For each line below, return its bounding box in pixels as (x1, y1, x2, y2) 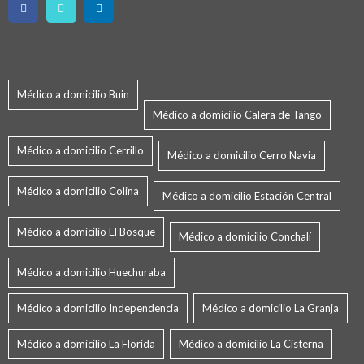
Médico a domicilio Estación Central (162, 189, 331, 203)
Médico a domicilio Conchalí (179, 230, 311, 244)
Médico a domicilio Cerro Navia (167, 149, 316, 162)
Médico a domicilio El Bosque (17, 225, 155, 239)
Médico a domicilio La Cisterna (179, 337, 323, 351)
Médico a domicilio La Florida (17, 337, 155, 351)
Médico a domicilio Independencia (17, 301, 179, 315)
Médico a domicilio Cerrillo (17, 144, 144, 158)
